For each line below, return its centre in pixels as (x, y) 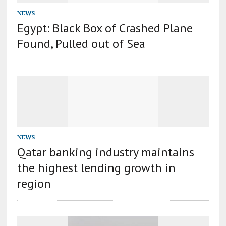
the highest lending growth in (96, 168)
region (34, 184)
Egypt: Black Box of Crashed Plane (105, 28)
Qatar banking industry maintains (105, 152)
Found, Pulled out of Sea (81, 44)
